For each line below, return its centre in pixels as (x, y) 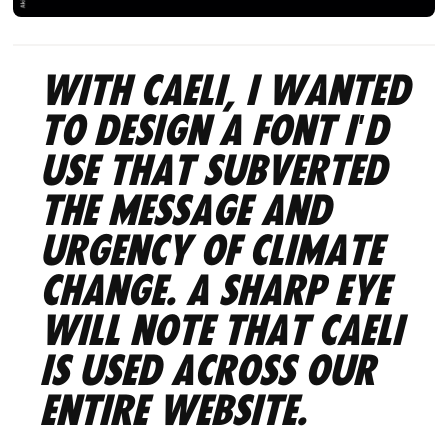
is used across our (208, 372)
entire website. (174, 412)
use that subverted (214, 172)
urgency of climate (212, 252)
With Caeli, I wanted (225, 92)
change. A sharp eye (215, 292)
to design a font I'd (214, 132)
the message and (186, 212)
